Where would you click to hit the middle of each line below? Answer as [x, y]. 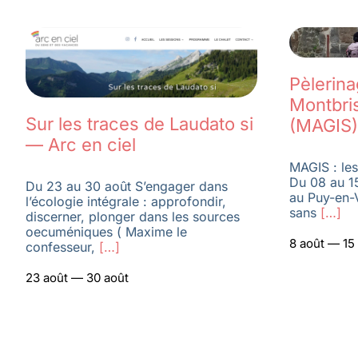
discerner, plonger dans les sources [132, 217]
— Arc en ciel [80, 145]
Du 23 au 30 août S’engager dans [126, 187]
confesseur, [60, 247]
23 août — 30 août [77, 278]
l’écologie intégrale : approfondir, [125, 202]
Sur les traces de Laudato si [139, 124]
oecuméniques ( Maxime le [106, 232]
